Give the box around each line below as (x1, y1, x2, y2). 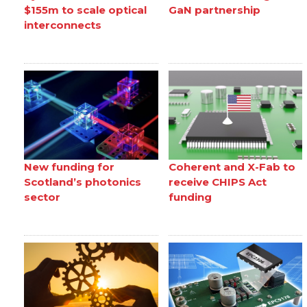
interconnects (24, 18, 102, 32)
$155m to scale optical (24, 3, 147, 16)
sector (24, 190, 61, 204)
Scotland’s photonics (24, 175, 142, 188)
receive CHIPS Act (168, 175, 267, 188)
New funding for (24, 160, 115, 173)
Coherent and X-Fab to (168, 160, 295, 173)
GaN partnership (168, 3, 260, 16)
